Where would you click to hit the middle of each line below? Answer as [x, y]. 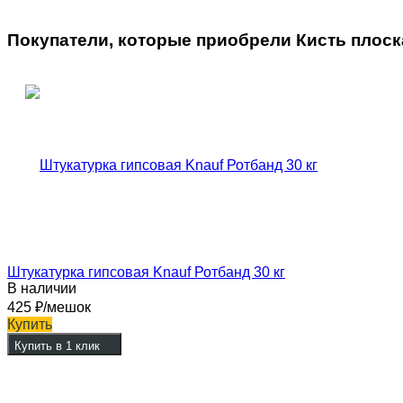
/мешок [67, 308]
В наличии [42, 289]
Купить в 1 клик [57, 346]
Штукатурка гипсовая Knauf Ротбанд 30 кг [146, 273]
